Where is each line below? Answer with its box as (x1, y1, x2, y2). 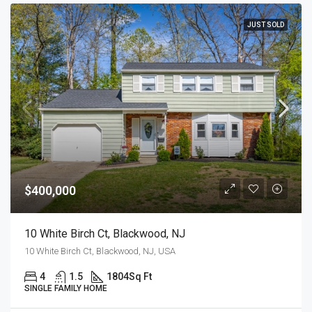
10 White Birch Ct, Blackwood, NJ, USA (24, 246, 175, 257)
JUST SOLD (247, 21, 284, 29)
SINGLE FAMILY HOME (24, 283, 107, 294)
